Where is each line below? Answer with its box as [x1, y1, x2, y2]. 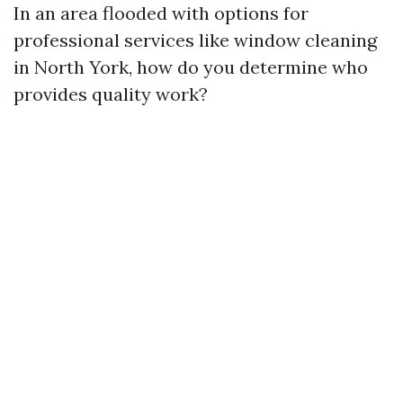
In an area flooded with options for [13, 2, 309, 24]
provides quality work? [13, 83, 208, 105]
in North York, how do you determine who [13, 56, 368, 78]
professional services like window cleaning [13, 29, 377, 51]
